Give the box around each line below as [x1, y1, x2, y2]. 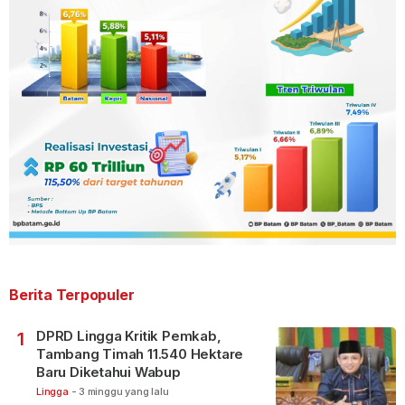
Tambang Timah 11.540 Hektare [36, 344, 244, 363]
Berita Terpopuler [9, 285, 135, 304]
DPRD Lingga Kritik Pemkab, [36, 326, 221, 344]
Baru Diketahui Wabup [36, 363, 181, 381]
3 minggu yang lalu [79, 384, 169, 398]
